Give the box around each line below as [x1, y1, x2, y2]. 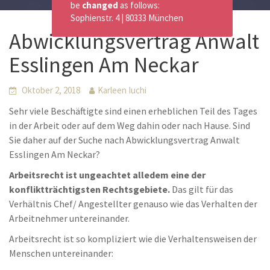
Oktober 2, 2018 [22, 84, 80, 96]
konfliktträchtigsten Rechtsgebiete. [9, 183, 170, 195]
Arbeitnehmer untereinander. [9, 212, 130, 224]
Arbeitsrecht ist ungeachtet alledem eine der [9, 169, 206, 181]
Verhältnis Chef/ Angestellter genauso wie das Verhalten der [9, 198, 257, 210]
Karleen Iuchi [98, 84, 146, 96]
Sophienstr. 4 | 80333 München [71, 12, 183, 24]
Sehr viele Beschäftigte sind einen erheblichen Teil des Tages [9, 105, 257, 117]
